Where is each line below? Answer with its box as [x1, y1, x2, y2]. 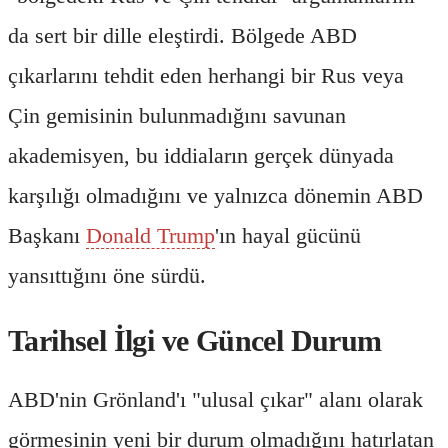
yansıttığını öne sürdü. [8, 262, 206, 288]
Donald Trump [86, 222, 215, 248]
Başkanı [8, 222, 86, 248]
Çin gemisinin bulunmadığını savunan [8, 102, 346, 128]
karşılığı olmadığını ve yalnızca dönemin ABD [8, 182, 423, 208]
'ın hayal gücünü [215, 222, 361, 248]
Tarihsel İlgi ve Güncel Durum [8, 323, 382, 357]
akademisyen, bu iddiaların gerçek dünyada [8, 142, 394, 168]
